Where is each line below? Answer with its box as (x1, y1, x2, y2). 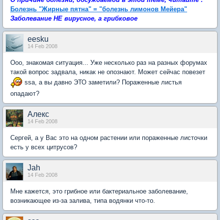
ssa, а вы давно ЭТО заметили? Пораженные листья (23, 78, 182, 86)
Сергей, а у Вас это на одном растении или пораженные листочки (10, 134, 207, 141)
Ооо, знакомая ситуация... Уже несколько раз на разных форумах (10, 59, 207, 66)
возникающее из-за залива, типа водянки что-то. (10, 197, 155, 204)
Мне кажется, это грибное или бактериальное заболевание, (10, 188, 188, 195)
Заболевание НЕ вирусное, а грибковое (10, 15, 137, 22)
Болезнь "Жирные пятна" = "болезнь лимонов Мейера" (10, 5, 187, 13)
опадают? (10, 90, 39, 97)
